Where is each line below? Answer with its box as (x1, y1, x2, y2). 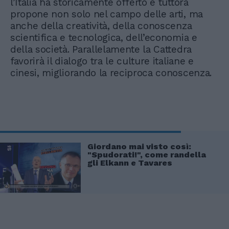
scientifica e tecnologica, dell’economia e (10, 32, 197, 44)
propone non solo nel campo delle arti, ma (10, 8, 203, 20)
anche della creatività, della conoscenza (10, 20, 192, 32)
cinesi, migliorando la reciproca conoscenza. (10, 67, 212, 79)
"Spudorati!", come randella (87, 150, 206, 160)
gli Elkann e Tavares (87, 158, 172, 168)
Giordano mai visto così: (87, 142, 191, 152)
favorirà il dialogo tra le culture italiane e (10, 55, 194, 67)
